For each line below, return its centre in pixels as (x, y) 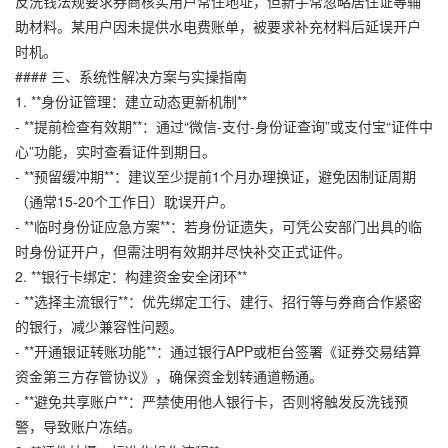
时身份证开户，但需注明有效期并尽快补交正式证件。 (183, 250)
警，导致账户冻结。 (78, 425)
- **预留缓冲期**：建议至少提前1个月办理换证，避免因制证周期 (215, 175)
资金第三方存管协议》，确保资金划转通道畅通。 (169, 375)
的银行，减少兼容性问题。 (99, 325)
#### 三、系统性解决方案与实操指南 (131, 75)
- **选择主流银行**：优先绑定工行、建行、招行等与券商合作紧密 (218, 300)
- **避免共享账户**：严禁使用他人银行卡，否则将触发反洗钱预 (211, 400)
